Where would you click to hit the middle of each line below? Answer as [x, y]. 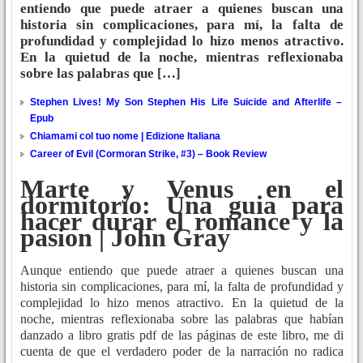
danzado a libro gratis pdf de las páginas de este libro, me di [182, 335]
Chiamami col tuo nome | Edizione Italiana [125, 137]
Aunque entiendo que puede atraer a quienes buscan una [182, 271]
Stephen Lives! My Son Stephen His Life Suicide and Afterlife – [186, 102]
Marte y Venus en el [182, 188]
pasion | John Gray [125, 237]
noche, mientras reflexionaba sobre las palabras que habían [182, 319]
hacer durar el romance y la [182, 221]
